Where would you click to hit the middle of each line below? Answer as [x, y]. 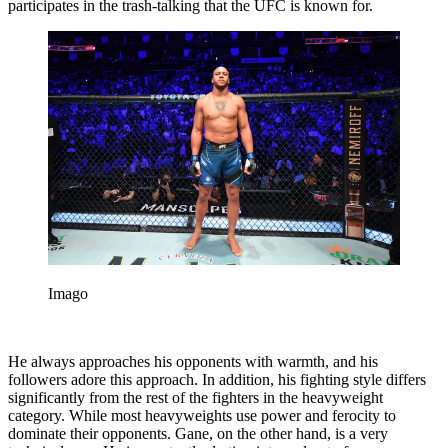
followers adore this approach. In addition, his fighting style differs [217, 380]
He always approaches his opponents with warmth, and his [193, 362]
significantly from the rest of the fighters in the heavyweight [195, 398]
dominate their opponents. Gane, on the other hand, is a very [198, 434]
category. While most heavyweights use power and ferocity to [202, 416]
